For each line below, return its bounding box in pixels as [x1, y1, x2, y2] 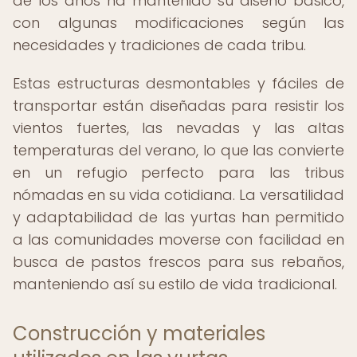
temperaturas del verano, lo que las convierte [13, 140, 344, 160]
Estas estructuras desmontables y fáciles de [13, 73, 344, 93]
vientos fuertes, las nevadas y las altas [13, 118, 344, 138]
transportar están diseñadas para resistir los [13, 96, 344, 116]
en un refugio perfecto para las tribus [13, 163, 344, 182]
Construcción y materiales [13, 320, 265, 347]
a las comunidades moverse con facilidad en [13, 229, 344, 249]
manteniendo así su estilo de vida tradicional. [13, 274, 337, 294]
